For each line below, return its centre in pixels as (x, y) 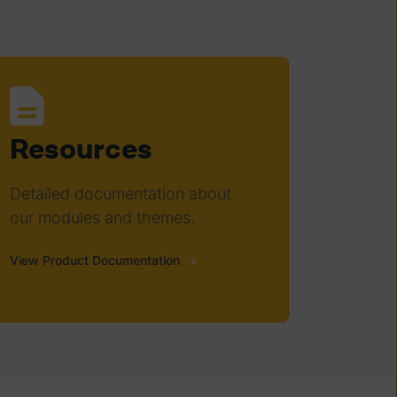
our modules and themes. (103, 217)
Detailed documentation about (121, 193)
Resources (82, 148)
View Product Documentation (95, 260)
